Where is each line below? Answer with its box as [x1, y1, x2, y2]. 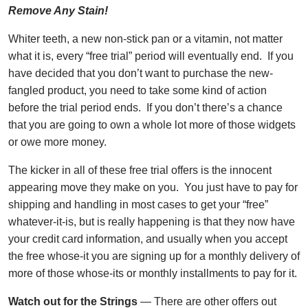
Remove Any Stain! [8, 4, 108, 16]
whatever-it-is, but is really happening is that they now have [8, 215, 295, 228]
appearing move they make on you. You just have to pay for [8, 181, 298, 193]
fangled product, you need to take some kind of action [8, 84, 267, 96]
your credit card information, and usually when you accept [8, 232, 287, 245]
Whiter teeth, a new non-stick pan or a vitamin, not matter [8, 32, 283, 45]
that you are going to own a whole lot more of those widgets [8, 118, 296, 131]
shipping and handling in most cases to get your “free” [8, 198, 268, 210]
